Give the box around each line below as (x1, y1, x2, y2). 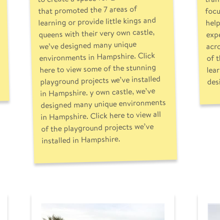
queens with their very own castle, (38, 26, 155, 41)
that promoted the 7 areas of (37, 2, 137, 17)
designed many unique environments (40, 96, 166, 111)
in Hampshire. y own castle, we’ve (40, 84, 155, 100)
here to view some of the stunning (39, 61, 156, 76)
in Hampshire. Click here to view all (40, 108, 162, 123)
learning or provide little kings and (38, 14, 156, 29)
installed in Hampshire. (41, 133, 120, 147)
